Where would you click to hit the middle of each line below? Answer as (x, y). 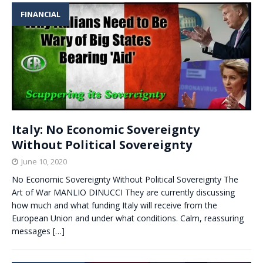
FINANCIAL (41, 14)
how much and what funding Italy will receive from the (114, 205)
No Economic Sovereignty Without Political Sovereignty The (125, 180)
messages (32, 231)
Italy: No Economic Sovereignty (106, 130)
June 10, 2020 (44, 162)
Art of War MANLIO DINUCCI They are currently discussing (123, 193)
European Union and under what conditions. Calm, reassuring (128, 218)
